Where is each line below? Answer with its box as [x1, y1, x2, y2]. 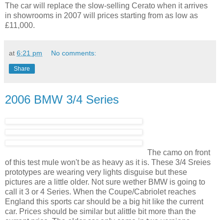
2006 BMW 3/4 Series [5, 93, 119, 107]
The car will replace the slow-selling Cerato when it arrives [5, 1, 208, 10]
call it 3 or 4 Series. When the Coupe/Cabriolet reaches [5, 188, 196, 196]
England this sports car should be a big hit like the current [5, 197, 203, 206]
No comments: [51, 49, 97, 57]
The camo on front [147, 148, 210, 157]
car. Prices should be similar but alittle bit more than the [5, 207, 196, 216]
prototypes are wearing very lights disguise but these [5, 168, 187, 177]
